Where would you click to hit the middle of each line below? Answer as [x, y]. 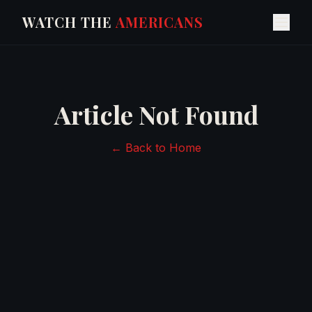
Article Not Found [156, 114]
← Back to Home [156, 148]
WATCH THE [69, 22]
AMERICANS [159, 22]
